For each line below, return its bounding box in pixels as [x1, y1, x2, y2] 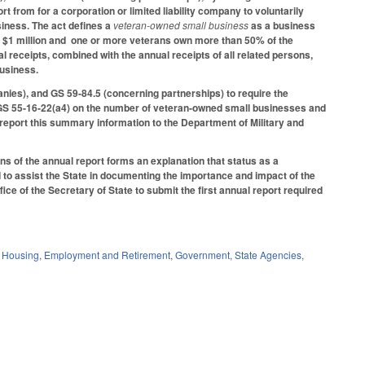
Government [175, 247, 231, 262]
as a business [248, 18, 316, 33]
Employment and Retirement [44, 247, 171, 262]
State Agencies [235, 247, 302, 262]
